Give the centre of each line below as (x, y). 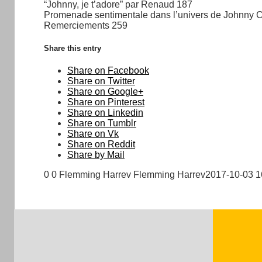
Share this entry (73, 48)
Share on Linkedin (105, 112)
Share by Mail (96, 154)
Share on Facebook (108, 70)
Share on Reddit (101, 144)
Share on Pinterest (106, 102)
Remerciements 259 (86, 25)
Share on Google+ (105, 91)
